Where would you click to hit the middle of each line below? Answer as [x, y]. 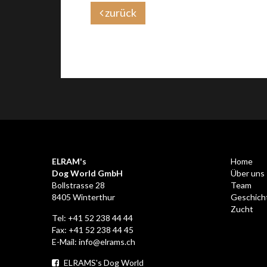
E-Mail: [65, 241]
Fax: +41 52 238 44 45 [93, 229]
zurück [120, 12]
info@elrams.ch [107, 241]
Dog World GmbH [87, 173]
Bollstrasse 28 [78, 185]
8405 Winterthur [83, 197]
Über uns [248, 173]
